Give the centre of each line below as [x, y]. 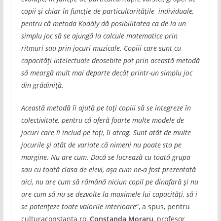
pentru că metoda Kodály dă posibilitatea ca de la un [103, 23]
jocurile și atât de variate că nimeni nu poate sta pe [101, 145]
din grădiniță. [42, 85]
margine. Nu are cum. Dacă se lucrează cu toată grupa [106, 157]
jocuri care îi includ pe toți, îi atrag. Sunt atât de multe [106, 132]
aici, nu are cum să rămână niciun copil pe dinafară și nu [110, 182]
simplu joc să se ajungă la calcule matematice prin [99, 36]
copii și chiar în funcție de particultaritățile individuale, [107, 11]
